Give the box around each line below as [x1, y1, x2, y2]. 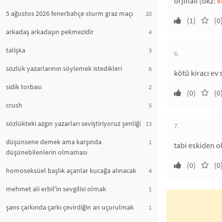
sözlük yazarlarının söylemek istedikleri [6, 64, 122, 73]
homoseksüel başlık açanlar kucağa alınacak [6, 166, 136, 175]
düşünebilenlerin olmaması [6, 148, 87, 157]
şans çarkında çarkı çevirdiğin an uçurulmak [6, 203, 134, 212]
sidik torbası [6, 82, 42, 91]
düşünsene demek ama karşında [6, 137, 102, 146]
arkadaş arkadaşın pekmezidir [6, 27, 94, 36]
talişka [6, 46, 25, 55]
